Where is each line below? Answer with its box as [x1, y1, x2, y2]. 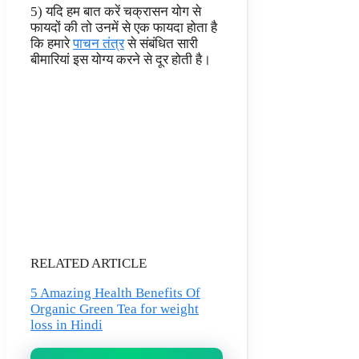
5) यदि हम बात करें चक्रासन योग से [30, 3, 201, 19]
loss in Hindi [30, 317, 103, 333]
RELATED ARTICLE [30, 255, 147, 271]
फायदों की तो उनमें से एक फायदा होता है [30, 19, 217, 35]
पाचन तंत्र [73, 35, 124, 51]
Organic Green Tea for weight [30, 301, 199, 317]
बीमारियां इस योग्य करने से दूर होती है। [30, 51, 211, 67]
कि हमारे [30, 35, 73, 51]
